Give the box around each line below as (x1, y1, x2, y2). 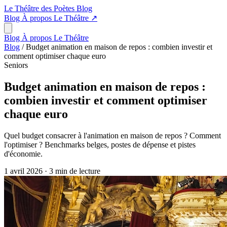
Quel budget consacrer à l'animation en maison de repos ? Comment (4, 131, 221, 140)
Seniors (4, 61, 28, 69)
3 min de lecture (49, 166, 100, 175)
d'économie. (4, 149, 43, 158)
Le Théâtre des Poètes (4, 4, 77, 13)
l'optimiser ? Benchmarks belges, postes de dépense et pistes (4, 140, 196, 149)
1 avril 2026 (4, 166, 45, 175)
